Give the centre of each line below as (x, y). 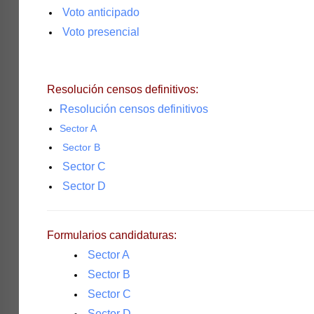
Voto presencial (101, 32)
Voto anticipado (101, 12)
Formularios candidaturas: (111, 235)
